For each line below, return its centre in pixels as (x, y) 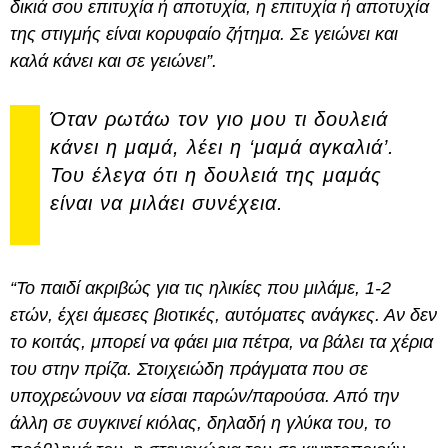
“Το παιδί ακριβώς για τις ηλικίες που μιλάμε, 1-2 (200, 288)
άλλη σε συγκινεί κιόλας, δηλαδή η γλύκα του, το (200, 423)
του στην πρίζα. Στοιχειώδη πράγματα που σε (189, 369)
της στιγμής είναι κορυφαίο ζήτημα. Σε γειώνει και (204, 34)
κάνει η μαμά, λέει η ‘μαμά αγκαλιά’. (222, 147)
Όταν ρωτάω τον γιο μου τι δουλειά (219, 119)
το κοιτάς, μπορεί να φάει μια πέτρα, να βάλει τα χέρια (221, 342)
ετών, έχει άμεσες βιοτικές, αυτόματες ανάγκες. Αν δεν (223, 315)
